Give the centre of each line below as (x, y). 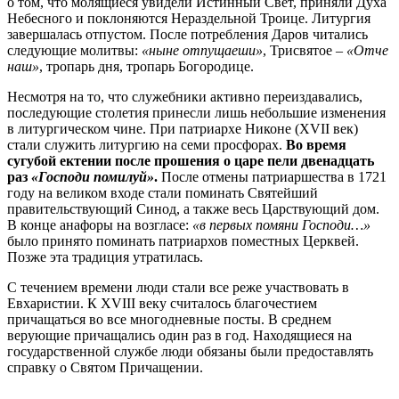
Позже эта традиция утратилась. (105, 256)
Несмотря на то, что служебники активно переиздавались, (185, 96)
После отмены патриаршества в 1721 (272, 176)
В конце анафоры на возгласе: (100, 224)
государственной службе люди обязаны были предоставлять (190, 351)
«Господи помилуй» (93, 176)
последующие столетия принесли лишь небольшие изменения (196, 112)
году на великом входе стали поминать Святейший (163, 192)
